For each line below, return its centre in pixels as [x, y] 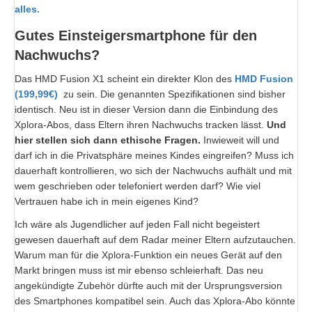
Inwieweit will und [240, 140]
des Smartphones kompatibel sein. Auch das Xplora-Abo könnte [155, 301]
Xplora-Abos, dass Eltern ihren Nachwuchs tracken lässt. [141, 124]
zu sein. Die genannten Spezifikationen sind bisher [172, 94]
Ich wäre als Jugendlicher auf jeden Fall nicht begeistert [137, 224]
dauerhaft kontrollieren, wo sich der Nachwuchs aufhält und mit [153, 170]
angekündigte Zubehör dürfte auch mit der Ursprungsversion [148, 285]
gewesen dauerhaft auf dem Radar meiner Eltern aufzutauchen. [155, 239]
